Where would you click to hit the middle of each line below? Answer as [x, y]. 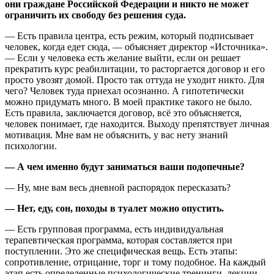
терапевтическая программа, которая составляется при [119, 240]
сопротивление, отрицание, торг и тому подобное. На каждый [135, 262]
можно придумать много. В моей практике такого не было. [128, 102]
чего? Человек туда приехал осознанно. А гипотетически [124, 91]
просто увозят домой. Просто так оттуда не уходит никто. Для [135, 80]
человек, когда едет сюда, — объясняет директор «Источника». [136, 47]
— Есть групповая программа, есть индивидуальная [114, 229]
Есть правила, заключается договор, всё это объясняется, [123, 113]
